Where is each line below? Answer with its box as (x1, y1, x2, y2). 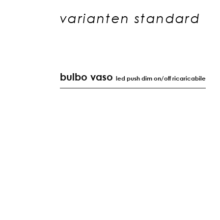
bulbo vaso (60, 71, 116, 83)
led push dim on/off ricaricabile (116, 75, 206, 82)
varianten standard (60, 10, 201, 27)
